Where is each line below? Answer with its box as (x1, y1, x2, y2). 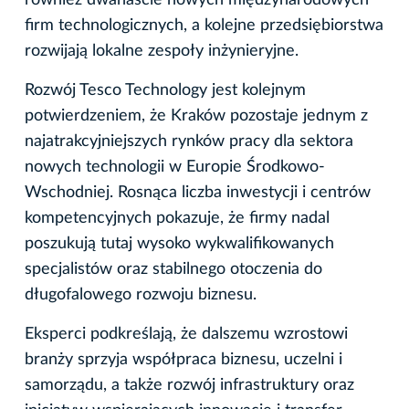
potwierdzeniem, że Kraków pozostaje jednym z (25, 108, 368, 125)
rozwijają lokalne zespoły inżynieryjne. (25, 43, 299, 60)
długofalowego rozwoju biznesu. (25, 287, 257, 304)
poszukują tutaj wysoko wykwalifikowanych (25, 236, 334, 253)
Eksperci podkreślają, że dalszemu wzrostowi (25, 326, 348, 343)
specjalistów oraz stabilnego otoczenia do (25, 261, 322, 278)
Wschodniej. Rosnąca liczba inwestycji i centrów (25, 184, 371, 202)
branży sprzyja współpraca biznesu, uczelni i (25, 351, 342, 369)
